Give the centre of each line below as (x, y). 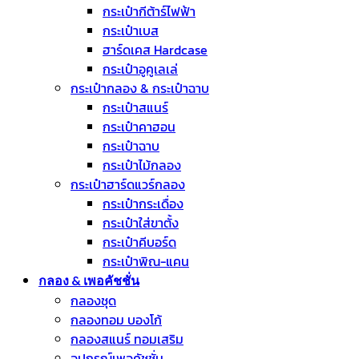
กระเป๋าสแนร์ (135, 108)
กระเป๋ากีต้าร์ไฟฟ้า (149, 12)
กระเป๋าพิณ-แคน (146, 262)
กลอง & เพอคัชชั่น (89, 280)
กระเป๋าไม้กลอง (142, 165)
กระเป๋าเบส (131, 31)
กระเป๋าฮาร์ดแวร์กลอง (128, 185)
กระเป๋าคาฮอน (139, 127)
